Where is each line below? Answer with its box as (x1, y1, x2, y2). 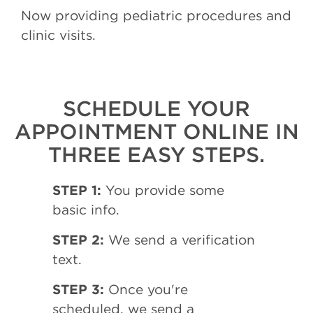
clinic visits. (21, 27, 96, 43)
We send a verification (104, 231, 255, 248)
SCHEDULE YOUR (63, 96, 250, 122)
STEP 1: (52, 182, 101, 198)
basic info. (52, 201, 119, 218)
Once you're (104, 281, 188, 298)
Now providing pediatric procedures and (21, 7, 291, 24)
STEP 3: (52, 281, 104, 298)
